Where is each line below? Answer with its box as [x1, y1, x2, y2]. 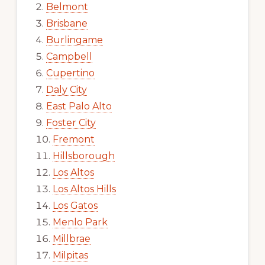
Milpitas [52, 250, 88, 261]
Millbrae [52, 233, 91, 245]
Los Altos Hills [52, 183, 116, 195]
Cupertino [46, 67, 95, 79]
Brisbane [46, 18, 88, 30]
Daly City [46, 84, 87, 96]
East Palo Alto [46, 101, 112, 112]
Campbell [46, 51, 92, 63]
